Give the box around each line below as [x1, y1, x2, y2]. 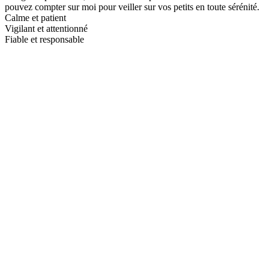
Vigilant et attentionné [5, 23, 88, 34]
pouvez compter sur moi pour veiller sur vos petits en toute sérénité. [5, 1, 259, 12]
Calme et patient [5, 12, 66, 23]
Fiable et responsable [5, 34, 84, 44]
